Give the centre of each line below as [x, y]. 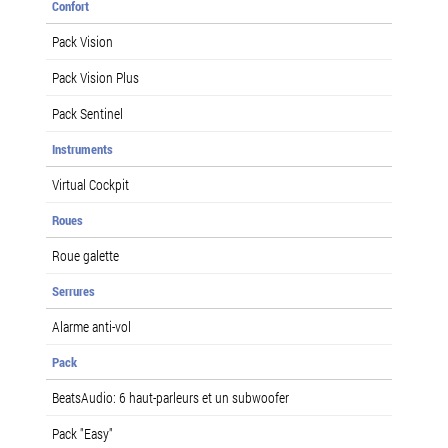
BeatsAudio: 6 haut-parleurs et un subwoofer [170, 397]
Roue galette [85, 255]
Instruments [82, 148]
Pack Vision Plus [95, 77]
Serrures [73, 290]
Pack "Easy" [82, 433]
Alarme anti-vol [91, 326]
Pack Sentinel [87, 113]
